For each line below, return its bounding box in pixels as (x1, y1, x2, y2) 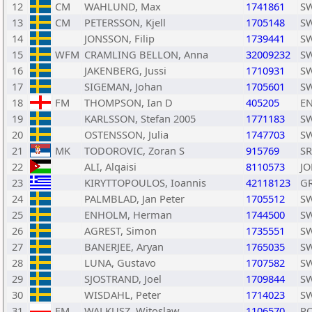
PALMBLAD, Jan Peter (84, 192, 185, 205)
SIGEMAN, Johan (84, 79, 162, 93)
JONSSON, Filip (84, 31, 155, 45)
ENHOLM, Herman (84, 208, 172, 221)
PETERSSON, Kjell (84, 15, 166, 29)
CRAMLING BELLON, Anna (84, 47, 208, 61)
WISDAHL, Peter (84, 288, 161, 302)
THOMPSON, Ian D (84, 95, 173, 109)
